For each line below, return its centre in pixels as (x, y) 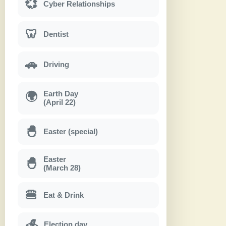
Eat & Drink (64, 195)
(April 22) (60, 102)
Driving (56, 65)
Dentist (56, 34)
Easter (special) (71, 132)
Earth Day (61, 94)
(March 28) (62, 167)
